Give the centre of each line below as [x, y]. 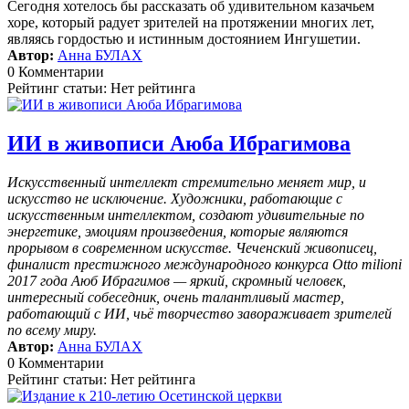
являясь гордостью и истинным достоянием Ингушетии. [184, 39]
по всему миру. [52, 330]
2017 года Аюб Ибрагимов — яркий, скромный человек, [177, 281]
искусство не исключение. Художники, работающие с [175, 199]
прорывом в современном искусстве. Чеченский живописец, [192, 248]
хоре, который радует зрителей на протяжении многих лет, [191, 23]
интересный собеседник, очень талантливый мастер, [176, 298]
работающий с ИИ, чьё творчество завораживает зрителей [199, 314]
